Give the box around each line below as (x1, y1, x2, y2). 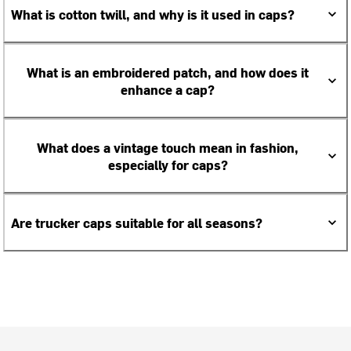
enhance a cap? (121, 81, 215, 98)
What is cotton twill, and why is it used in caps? (11, 5, 295, 23)
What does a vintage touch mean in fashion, (37, 139, 299, 156)
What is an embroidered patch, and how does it (27, 63, 309, 81)
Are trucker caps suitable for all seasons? (11, 214, 263, 231)
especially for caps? (107, 156, 228, 173)
